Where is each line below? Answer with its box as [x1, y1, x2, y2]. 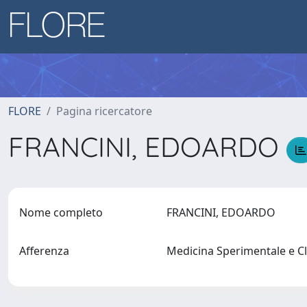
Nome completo [19, 205, 103, 220]
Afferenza [19, 243, 69, 258]
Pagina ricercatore [56, 103, 152, 119]
